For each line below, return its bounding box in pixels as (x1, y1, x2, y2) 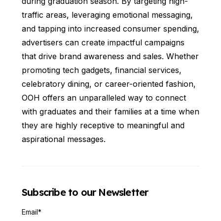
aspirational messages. (22, 134, 106, 144)
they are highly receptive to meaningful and (22, 120, 184, 130)
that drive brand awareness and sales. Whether (22, 51, 199, 61)
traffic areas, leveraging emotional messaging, (22, 9, 193, 20)
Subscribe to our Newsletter (22, 185, 148, 198)
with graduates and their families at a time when (22, 106, 199, 116)
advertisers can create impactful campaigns (22, 37, 184, 47)
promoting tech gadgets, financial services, (22, 65, 182, 75)
